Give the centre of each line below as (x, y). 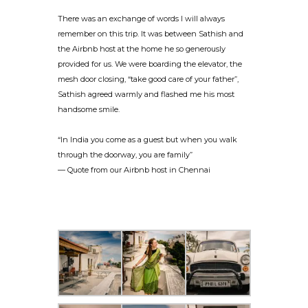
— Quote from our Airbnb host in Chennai (134, 170)
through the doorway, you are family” (125, 155)
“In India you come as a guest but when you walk (147, 140)
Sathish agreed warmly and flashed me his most (146, 95)
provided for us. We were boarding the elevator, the (150, 64)
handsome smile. (89, 110)
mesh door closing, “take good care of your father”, (148, 79)
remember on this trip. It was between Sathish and (151, 34)
